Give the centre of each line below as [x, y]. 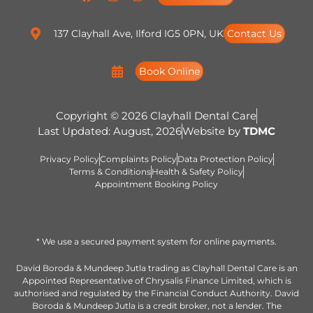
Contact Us [255, 33]
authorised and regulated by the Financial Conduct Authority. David [156, 293]
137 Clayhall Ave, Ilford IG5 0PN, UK [139, 33]
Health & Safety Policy [197, 171]
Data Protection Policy [225, 159]
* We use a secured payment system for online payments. [156, 241]
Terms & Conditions [110, 171]
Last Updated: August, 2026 [110, 131]
